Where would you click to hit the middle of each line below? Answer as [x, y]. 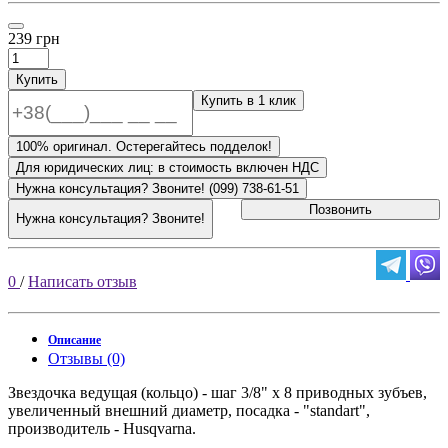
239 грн [34, 38]
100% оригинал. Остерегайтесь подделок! [144, 146]
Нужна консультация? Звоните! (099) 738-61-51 [254, 188]
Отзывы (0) [86, 358]
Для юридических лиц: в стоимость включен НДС [167, 167]
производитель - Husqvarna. [102, 428]
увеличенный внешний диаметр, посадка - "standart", [189, 410]
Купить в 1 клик [249, 100]
